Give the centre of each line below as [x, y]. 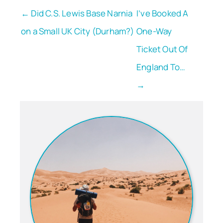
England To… [161, 67]
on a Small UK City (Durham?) [78, 31]
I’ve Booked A [163, 13]
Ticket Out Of [162, 49]
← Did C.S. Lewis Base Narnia [77, 13]
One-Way [154, 31]
